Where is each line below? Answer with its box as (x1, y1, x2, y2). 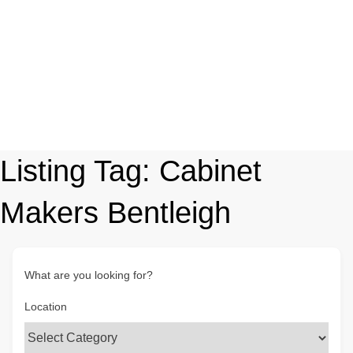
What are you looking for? (24, 269, 153, 281)
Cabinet (159, 154, 262, 188)
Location (24, 300, 67, 313)
